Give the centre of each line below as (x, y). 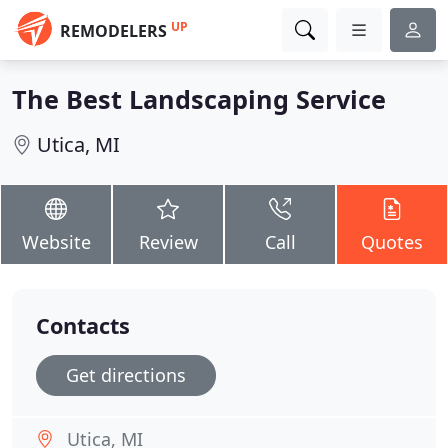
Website (56, 242)
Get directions (126, 375)
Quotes (392, 242)
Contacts (83, 325)
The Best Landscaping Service (199, 99)
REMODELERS (113, 31)
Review (168, 242)
